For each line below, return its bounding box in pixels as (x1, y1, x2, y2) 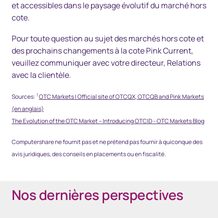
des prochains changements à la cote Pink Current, (12, 45, 193, 56)
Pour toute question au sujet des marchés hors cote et (12, 33, 204, 44)
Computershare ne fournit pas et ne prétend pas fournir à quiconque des (12, 138, 202, 146)
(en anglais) (12, 105, 44, 113)
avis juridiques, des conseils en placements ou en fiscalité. (12, 150, 166, 158)
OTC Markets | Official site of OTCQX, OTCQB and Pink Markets (39, 92, 204, 101)
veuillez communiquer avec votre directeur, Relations (12, 57, 200, 68)
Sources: (12, 92, 36, 101)
